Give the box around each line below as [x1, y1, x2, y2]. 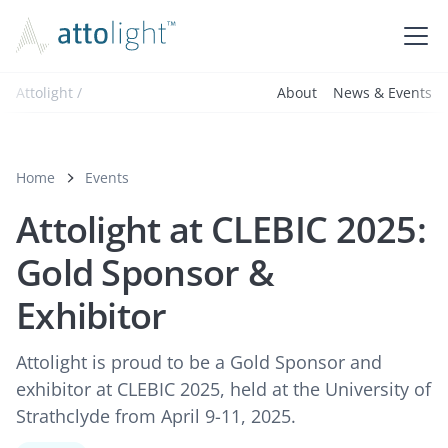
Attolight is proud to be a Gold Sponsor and [16, 350, 382, 374]
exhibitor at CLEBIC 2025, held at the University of [16, 377, 431, 401]
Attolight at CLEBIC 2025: [16, 205, 426, 254]
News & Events [333, 82, 432, 102]
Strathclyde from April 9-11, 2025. [16, 404, 296, 428]
